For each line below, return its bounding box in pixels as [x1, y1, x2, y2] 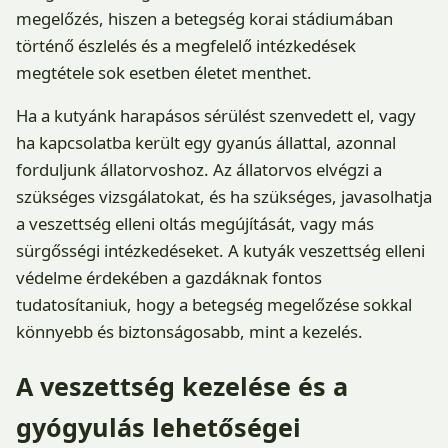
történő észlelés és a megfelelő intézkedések [16, 33, 356, 57]
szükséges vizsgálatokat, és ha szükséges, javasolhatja [16, 185, 432, 209]
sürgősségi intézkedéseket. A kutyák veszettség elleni [16, 239, 425, 263]
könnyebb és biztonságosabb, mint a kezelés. [16, 320, 363, 344]
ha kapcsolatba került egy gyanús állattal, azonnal [16, 131, 396, 155]
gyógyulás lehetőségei [16, 410, 301, 445]
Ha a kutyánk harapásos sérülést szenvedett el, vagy [16, 104, 416, 128]
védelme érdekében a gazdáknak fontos [16, 266, 322, 290]
